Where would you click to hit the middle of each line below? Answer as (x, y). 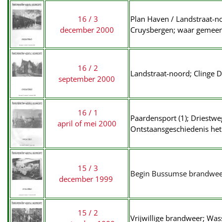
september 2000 (87, 79)
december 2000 (87, 30)
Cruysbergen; (154, 30)
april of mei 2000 (87, 123)
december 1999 (87, 179)
